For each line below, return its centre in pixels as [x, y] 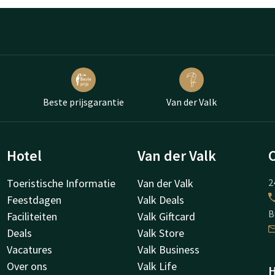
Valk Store [161, 233]
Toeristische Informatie [61, 183]
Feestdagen [34, 199]
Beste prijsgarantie [83, 102]
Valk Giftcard [166, 216]
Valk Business [168, 249]
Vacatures [29, 249]
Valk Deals [161, 199]
